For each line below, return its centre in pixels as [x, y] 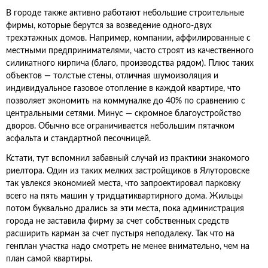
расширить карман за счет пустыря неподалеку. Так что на [120, 234]
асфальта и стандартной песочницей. [78, 139]
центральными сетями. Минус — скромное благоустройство [124, 114]
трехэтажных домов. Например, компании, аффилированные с [128, 38]
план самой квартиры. [49, 259]
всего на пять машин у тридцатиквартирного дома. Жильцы [124, 196]
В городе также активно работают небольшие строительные [125, 13]
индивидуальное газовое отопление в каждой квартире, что [123, 89]
